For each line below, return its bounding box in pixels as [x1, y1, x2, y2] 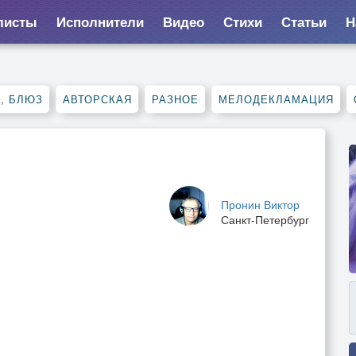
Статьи [281, 12, 327, 31]
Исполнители [56, 12, 144, 31]
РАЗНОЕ [152, 91, 199, 106]
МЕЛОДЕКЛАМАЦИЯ [219, 91, 334, 106]
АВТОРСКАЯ [63, 91, 132, 106]
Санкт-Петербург [221, 211, 309, 227]
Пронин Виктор [221, 196, 300, 212]
